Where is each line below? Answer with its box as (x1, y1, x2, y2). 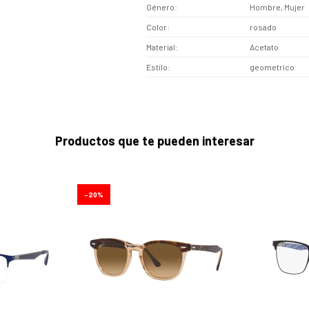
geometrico (250, 62, 295, 72)
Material (146, 42, 175, 52)
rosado (250, 22, 277, 32)
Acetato (250, 42, 279, 52)
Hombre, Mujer (250, 2, 305, 12)
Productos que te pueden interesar (54, 133, 255, 148)
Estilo (146, 62, 168, 72)
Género (146, 2, 175, 12)
